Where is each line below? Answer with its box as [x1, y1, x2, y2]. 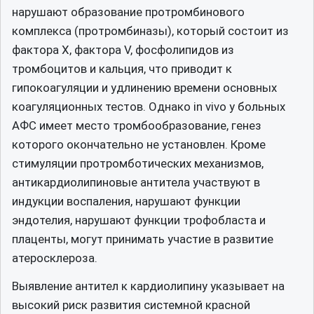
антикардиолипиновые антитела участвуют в [12, 175, 260, 189]
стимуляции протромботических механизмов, [12, 156, 264, 170]
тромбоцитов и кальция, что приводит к [12, 61, 232, 76]
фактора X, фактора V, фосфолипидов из [12, 42, 234, 57]
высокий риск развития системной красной [12, 298, 250, 312]
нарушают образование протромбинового [12, 4, 245, 19]
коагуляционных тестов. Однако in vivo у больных [12, 99, 285, 114]
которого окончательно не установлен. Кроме [12, 137, 266, 151]
